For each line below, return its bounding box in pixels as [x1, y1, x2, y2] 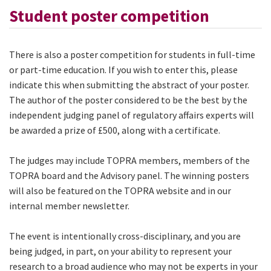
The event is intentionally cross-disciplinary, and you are [9, 229, 241, 242]
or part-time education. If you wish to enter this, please [9, 63, 238, 76]
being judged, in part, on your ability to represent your [9, 244, 232, 257]
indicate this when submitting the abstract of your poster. [9, 78, 249, 91]
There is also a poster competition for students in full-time [9, 48, 255, 60]
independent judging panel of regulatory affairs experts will [9, 108, 254, 121]
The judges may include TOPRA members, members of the [9, 154, 250, 166]
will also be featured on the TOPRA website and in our [9, 184, 231, 197]
